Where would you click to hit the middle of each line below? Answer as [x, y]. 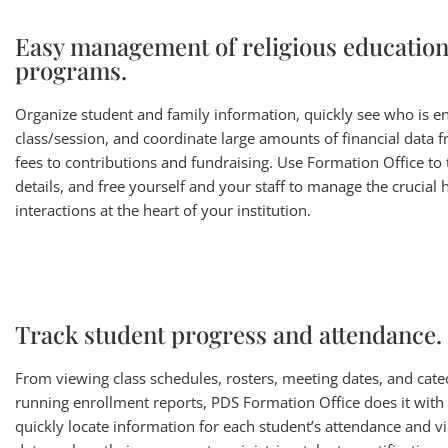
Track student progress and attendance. [228, 334]
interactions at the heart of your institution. [163, 210]
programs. [71, 70]
